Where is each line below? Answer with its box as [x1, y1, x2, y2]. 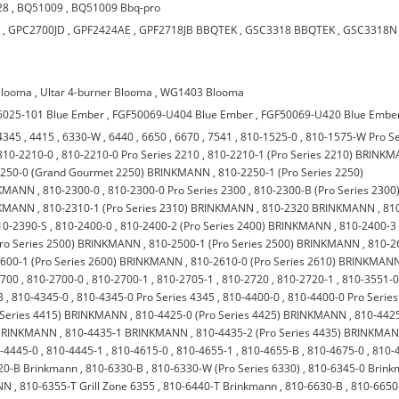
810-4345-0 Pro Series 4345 [77, 289, 216, 305]
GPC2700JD [8, 22, 66, 37]
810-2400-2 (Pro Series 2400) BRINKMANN [120, 218, 332, 233]
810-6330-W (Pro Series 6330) [151, 361, 301, 376]
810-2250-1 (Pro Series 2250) [218, 165, 364, 180]
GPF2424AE [73, 22, 132, 37]
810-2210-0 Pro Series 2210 [61, 147, 200, 162]
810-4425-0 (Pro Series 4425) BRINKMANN [135, 307, 347, 322]
